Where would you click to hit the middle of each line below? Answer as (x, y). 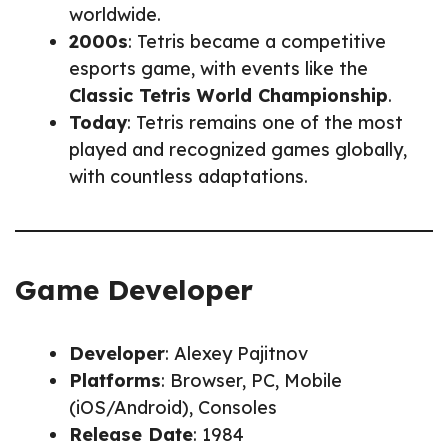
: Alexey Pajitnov (236, 353)
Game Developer (134, 289)
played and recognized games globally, (238, 149)
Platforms (115, 380)
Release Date (131, 434)
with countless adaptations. (188, 176)
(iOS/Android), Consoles (173, 407)
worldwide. (115, 14)
